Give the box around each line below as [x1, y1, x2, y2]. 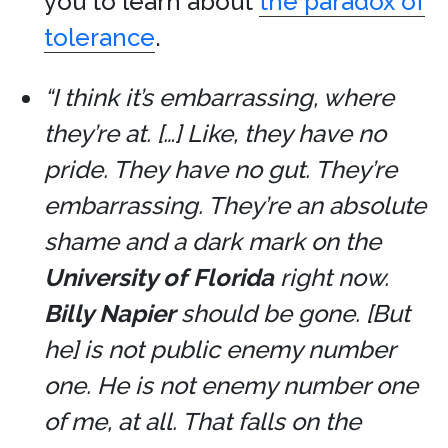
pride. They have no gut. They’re [44, 155, 397, 184]
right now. [274, 263, 389, 292]
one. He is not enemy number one [44, 371, 418, 400]
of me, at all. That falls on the [44, 407, 361, 436]
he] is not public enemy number [44, 335, 395, 364]
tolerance [44, 23, 155, 52]
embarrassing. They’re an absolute [44, 191, 426, 220]
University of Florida [44, 263, 274, 292]
